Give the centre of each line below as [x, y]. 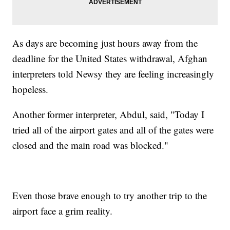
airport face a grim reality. [64, 210]
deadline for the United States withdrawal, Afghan [110, 58]
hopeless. [34, 89]
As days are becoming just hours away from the [105, 43]
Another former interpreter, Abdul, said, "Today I [109, 114]
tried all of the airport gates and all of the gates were [113, 129]
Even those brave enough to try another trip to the [110, 195]
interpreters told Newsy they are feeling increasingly [113, 73]
